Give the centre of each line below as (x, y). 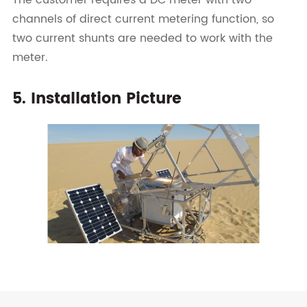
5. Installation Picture (97, 99)
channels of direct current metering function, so (143, 20)
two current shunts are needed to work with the (142, 39)
